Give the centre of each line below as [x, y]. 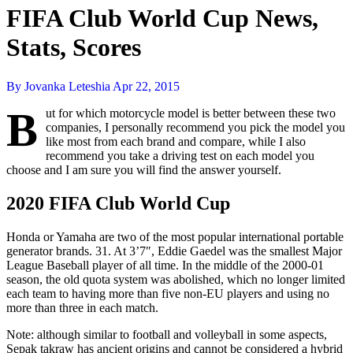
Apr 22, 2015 [146, 86]
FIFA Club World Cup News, [162, 19]
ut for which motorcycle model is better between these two [191, 113]
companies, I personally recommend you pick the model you [195, 127]
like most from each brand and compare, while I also [176, 141]
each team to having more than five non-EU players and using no [168, 293]
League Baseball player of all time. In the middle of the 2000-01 [165, 265]
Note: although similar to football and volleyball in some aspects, [167, 334]
